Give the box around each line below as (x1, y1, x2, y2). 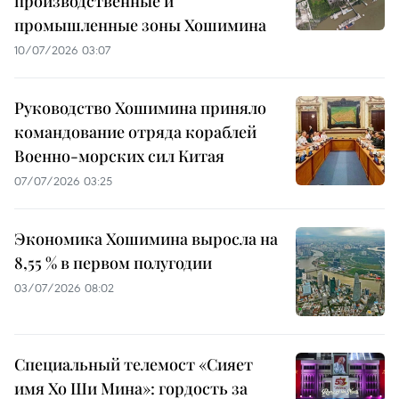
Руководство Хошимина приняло (14, 97, 266, 119)
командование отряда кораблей (14, 121, 256, 143)
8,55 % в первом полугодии (14, 252, 212, 274)
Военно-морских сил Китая (14, 145, 224, 167)
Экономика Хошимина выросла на (14, 228, 278, 250)
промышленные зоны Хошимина (14, 14, 266, 37)
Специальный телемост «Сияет (14, 354, 253, 376)
